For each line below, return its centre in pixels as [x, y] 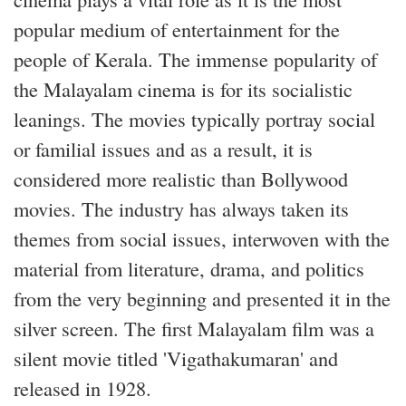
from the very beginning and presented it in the [202, 298]
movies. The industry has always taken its [181, 208]
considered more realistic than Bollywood [181, 179]
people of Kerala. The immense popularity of [195, 59]
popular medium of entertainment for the [177, 29]
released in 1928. [82, 388]
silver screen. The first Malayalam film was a [194, 328]
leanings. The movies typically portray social [194, 119]
